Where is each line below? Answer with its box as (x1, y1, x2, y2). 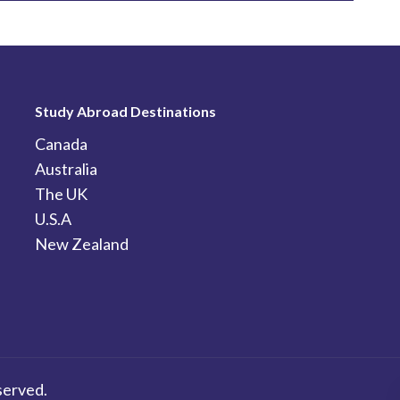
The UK (35, 184, 88, 204)
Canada (35, 134, 88, 154)
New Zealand (35, 234, 129, 254)
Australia (35, 159, 98, 179)
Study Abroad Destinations (35, 103, 217, 120)
